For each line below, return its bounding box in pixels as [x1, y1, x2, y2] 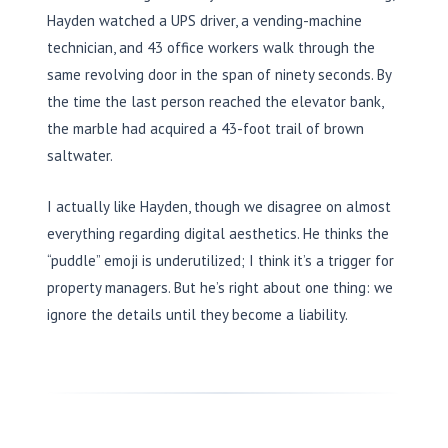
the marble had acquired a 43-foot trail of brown [47, 118, 364, 138]
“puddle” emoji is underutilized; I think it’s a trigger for [47, 250, 394, 270]
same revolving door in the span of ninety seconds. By [47, 64, 391, 84]
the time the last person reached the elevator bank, [47, 91, 383, 111]
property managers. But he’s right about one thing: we [47, 277, 393, 297]
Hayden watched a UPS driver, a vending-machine [47, 10, 362, 30]
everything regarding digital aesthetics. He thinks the [47, 223, 389, 243]
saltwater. [47, 145, 113, 165]
